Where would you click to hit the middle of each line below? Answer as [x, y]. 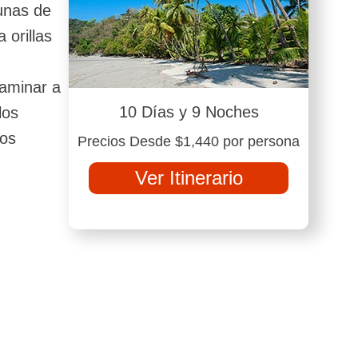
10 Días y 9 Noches [189, 112]
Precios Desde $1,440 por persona [189, 141]
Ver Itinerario [189, 178]
